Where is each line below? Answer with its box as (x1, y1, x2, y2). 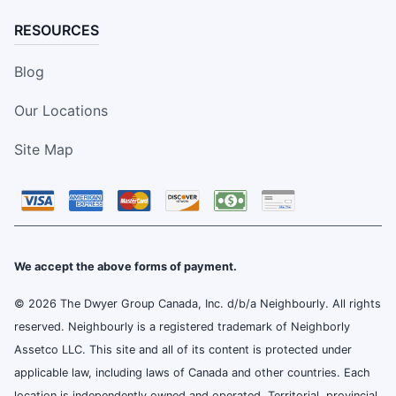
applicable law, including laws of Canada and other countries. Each (14, 366, 370, 380)
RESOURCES (14, 21, 99, 40)
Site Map (14, 141, 73, 159)
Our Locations (14, 102, 108, 120)
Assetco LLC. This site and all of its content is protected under (14, 343, 352, 357)
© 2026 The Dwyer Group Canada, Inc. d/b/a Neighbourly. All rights (14, 297, 381, 311)
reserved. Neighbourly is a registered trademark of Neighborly (14, 320, 350, 334)
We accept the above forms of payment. (14, 260, 237, 274)
